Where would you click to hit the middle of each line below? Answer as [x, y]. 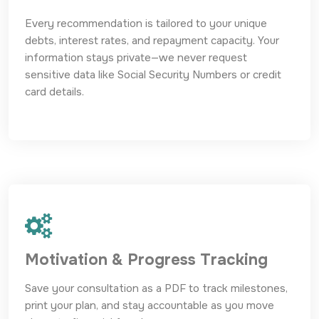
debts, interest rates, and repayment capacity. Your [152, 41]
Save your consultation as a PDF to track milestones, [156, 288]
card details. [54, 92]
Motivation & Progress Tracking [146, 260]
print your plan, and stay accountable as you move [150, 305]
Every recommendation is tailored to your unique [146, 23]
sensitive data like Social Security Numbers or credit [153, 75]
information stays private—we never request [136, 58]
